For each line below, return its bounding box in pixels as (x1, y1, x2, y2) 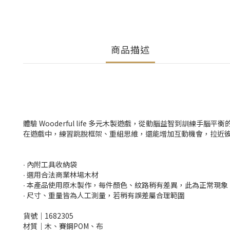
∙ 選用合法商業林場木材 (23, 169, 99, 180)
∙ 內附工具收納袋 (23, 159, 77, 169)
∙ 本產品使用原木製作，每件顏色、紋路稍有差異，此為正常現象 (23, 180, 228, 190)
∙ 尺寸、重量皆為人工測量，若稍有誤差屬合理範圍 (23, 190, 185, 200)
